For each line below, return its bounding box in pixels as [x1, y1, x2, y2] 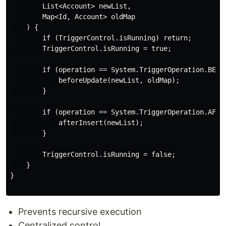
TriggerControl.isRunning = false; [10, 150, 176, 158]
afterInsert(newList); [10, 119, 143, 127]
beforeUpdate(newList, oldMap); [10, 76, 180, 84]
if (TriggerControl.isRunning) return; [10, 34, 192, 42]
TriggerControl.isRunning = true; [10, 44, 172, 52]
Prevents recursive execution [18, 206, 142, 217]
